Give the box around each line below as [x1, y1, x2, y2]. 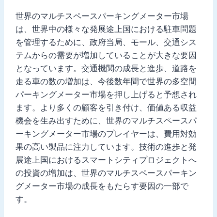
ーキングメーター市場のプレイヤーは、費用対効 [15, 128, 197, 139]
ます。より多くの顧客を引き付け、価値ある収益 [15, 102, 197, 112]
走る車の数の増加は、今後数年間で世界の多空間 [15, 76, 197, 86]
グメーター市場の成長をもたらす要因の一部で [15, 181, 188, 191]
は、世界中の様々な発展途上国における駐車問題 [15, 24, 197, 34]
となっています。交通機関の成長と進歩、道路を [15, 63, 197, 73]
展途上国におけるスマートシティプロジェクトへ [15, 155, 197, 165]
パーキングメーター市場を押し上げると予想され [15, 89, 197, 99]
